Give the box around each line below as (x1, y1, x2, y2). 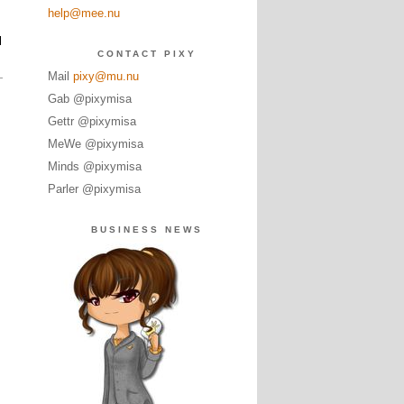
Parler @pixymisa (47, 182, 141, 196)
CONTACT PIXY (96, 49, 197, 59)
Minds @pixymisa (47, 160, 142, 173)
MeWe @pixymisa (47, 137, 143, 151)
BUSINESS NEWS (90, 225, 203, 234)
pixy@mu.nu (72, 69, 139, 83)
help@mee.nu (47, 6, 120, 20)
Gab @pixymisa (47, 92, 132, 106)
